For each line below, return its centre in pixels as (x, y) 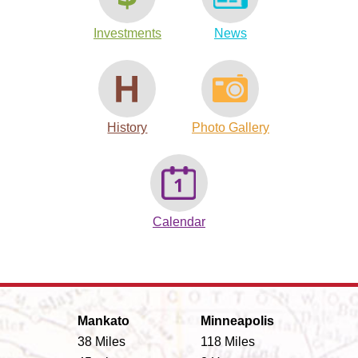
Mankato (103, 321)
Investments (127, 33)
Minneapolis (237, 321)
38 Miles (101, 342)
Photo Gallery (230, 127)
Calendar (179, 221)
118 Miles (227, 342)
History (127, 127)
